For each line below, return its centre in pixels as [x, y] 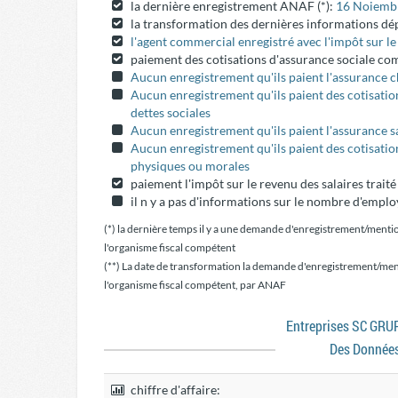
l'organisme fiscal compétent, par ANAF [195, 285]
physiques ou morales [190, 166]
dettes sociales [171, 112]
